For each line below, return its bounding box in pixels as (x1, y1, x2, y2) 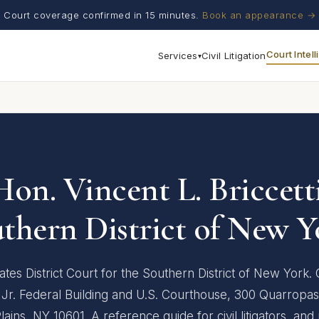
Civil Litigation (201, 50, 266, 61)
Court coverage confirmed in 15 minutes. (4, 9, 202, 21)
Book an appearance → (202, 9, 315, 21)
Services (157, 50, 198, 61)
